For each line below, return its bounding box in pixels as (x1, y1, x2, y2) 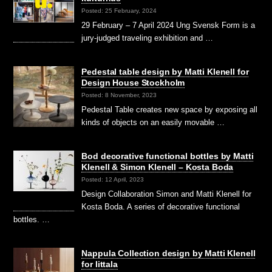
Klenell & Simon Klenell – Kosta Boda (81, 162, 234, 172)
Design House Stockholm (81, 78, 185, 88)
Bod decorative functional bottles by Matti (81, 151, 254, 161)
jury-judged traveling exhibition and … (81, 33, 214, 43)
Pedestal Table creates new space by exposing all (81, 105, 258, 115)
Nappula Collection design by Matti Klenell (81, 248, 256, 259)
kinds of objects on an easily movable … (81, 118, 225, 127)
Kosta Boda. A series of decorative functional (81, 202, 240, 212)
